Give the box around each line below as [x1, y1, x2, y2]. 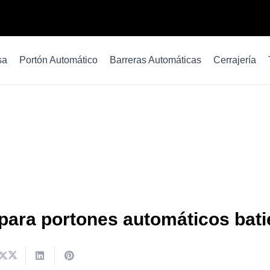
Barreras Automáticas [110, 55, 202, 65]
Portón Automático [19, 55, 98, 65]
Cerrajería [213, 55, 257, 65]
